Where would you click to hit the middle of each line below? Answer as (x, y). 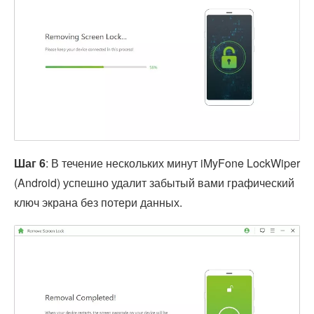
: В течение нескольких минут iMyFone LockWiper (173, 163)
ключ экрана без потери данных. (98, 203)
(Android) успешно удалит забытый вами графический (154, 183)
